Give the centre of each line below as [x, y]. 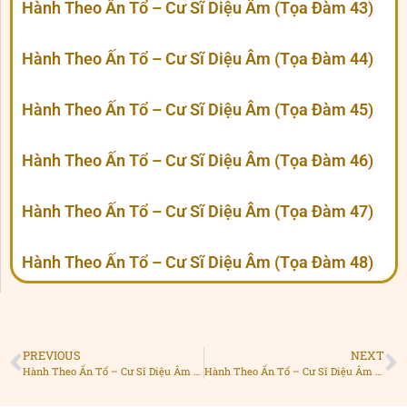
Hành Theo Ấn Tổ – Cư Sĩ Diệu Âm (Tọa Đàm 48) [198, 263]
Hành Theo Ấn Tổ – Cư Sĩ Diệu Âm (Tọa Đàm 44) [198, 59]
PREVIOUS [52, 356]
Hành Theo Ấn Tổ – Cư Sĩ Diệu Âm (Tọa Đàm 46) [198, 161]
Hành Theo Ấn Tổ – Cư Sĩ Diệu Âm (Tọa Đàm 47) [198, 212]
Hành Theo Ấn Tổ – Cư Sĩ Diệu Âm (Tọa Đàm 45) [198, 110]
